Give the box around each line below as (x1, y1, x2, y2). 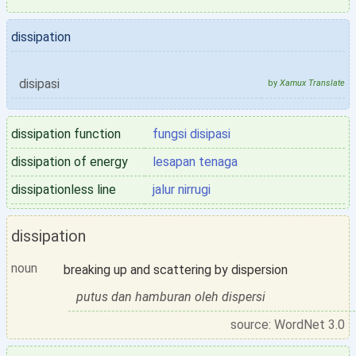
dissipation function (11, 126, 121, 141)
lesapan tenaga (153, 154, 238, 169)
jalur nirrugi (153, 182, 211, 197)
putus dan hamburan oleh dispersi (76, 289, 265, 304)
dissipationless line (11, 182, 116, 197)
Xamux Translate (280, 78, 345, 88)
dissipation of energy (11, 154, 128, 169)
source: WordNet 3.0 (230, 317, 345, 332)
